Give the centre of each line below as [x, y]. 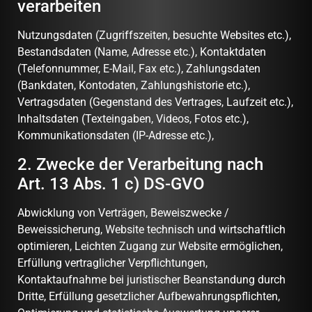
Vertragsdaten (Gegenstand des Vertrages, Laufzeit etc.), [155, 102]
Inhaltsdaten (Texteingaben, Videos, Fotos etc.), [133, 119]
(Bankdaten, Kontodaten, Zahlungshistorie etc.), [134, 86]
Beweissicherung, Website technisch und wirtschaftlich [151, 229]
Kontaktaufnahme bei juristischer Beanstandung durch [151, 279]
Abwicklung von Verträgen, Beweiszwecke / [123, 212]
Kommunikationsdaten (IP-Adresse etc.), [116, 136]
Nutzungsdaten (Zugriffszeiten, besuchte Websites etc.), [154, 36]
